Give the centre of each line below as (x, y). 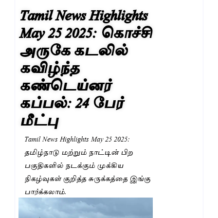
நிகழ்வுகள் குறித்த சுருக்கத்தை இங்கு (87, 178)
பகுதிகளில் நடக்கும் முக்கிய (74, 165)
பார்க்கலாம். (45, 191)
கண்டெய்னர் (65, 83)
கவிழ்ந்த (50, 66)
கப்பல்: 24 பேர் (72, 101)
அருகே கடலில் (74, 48)
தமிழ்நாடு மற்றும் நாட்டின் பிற (79, 152)
